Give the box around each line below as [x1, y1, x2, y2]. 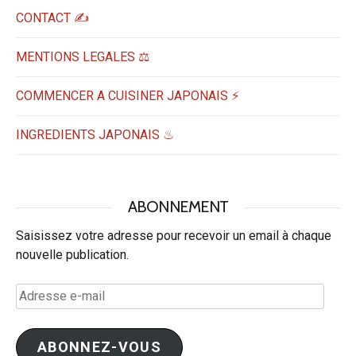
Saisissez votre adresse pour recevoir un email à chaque [16, 227, 331, 243]
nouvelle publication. [16, 246, 129, 262]
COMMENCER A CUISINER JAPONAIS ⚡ [16, 87, 239, 103]
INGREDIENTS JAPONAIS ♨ [16, 126, 174, 142]
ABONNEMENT [127, 196, 229, 216]
